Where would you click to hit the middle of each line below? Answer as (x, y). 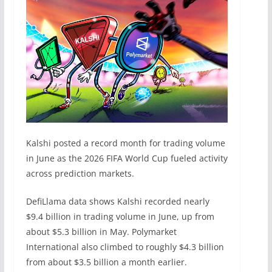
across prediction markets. (80, 174)
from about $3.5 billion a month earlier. (106, 262)
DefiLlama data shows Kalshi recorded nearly (117, 202)
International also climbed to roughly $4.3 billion (125, 247)
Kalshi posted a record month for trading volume (125, 143)
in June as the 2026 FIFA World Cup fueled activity (127, 158)
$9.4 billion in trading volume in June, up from (120, 217)
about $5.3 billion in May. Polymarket (101, 232)
